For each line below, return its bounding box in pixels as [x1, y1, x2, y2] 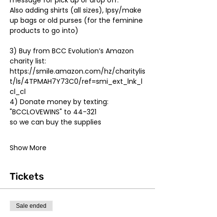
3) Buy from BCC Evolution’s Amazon [10, 46, 136, 56]
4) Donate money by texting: [10, 97, 110, 107]
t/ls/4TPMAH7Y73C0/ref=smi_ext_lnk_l [10, 77, 142, 86]
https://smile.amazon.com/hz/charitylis [10, 66, 145, 76]
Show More [10, 143, 46, 153]
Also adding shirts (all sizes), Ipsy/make [10, 5, 143, 15]
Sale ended [16, 202, 46, 209]
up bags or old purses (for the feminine [10, 15, 145, 25]
